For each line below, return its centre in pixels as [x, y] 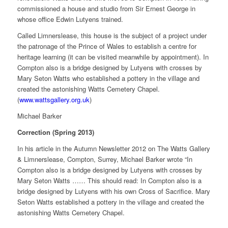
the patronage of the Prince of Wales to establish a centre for [107, 46]
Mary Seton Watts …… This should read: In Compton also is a [109, 181]
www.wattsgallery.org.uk [54, 100]
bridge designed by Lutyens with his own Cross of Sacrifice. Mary [113, 191]
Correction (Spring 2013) [55, 132]
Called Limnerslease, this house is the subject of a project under [112, 36]
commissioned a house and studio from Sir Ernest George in [106, 9]
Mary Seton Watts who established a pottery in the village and [108, 78]
